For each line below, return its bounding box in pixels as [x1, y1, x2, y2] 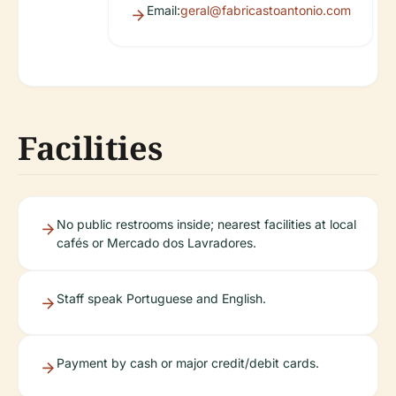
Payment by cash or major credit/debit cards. [57, 355, 319, 371]
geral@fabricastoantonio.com [180, 3, 351, 19]
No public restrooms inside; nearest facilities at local [57, 217, 356, 232]
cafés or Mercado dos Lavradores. [57, 235, 256, 251]
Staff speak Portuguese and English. [57, 291, 266, 307]
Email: [147, 3, 180, 19]
